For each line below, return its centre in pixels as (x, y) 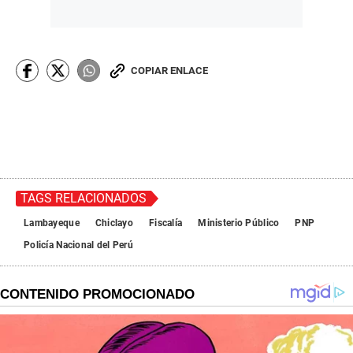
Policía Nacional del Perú (78, 245)
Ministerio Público (239, 223)
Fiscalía (166, 223)
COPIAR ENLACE (169, 71)
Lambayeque (52, 223)
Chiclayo (114, 223)
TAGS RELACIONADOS (84, 198)
